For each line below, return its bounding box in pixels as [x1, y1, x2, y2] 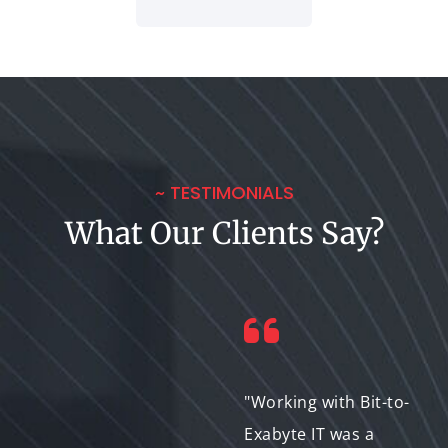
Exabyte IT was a [244, 422, 374, 445]
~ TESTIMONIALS [154, 179, 294, 205]
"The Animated [30, 390, 148, 413]
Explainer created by [30, 422, 194, 445]
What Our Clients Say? [64, 213, 384, 252]
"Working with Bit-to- [244, 390, 410, 413]
